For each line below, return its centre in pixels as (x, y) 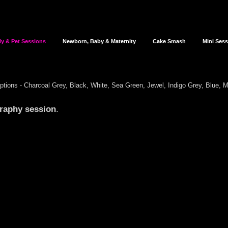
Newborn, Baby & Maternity (99, 41)
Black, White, (91, 85)
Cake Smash (169, 41)
